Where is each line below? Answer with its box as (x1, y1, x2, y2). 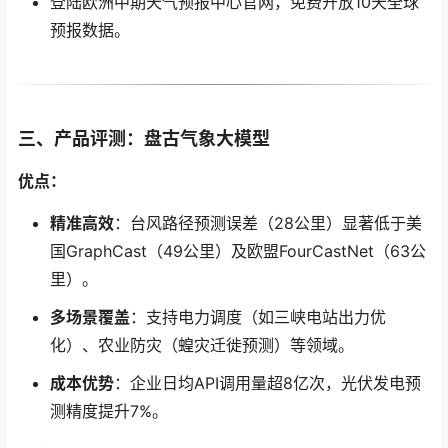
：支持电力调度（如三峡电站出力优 (130, 306, 386, 327)
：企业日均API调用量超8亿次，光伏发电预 (114, 372, 421, 393)
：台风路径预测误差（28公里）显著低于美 (114, 212, 422, 233)
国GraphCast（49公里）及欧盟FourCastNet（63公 (50, 240, 426, 261)
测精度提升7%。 (50, 400, 168, 421)
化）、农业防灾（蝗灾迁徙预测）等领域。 (50, 334, 354, 355)
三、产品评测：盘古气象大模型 (18, 127, 270, 149)
